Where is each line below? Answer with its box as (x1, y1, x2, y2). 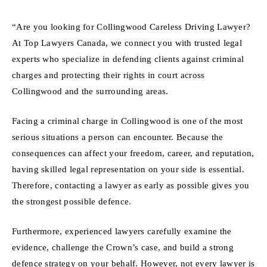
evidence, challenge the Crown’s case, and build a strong (12, 241, 234, 252)
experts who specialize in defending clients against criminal (12, 54, 244, 64)
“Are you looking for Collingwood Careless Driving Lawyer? (12, 21, 251, 32)
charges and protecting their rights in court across (12, 70, 205, 80)
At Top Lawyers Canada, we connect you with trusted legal (12, 38, 243, 48)
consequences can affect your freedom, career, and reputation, (12, 148, 254, 159)
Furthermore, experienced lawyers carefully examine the (12, 225, 232, 236)
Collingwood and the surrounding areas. (12, 86, 169, 97)
